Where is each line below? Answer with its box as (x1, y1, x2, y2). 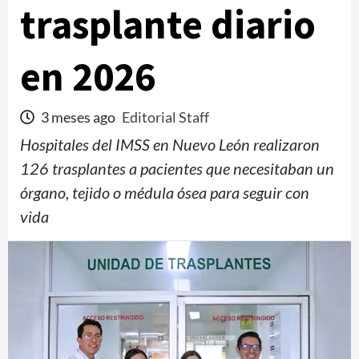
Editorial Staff (122, 108, 209, 126)
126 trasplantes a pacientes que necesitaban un (20, 159, 334, 178)
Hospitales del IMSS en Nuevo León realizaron (20, 135, 320, 154)
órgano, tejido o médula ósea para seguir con (20, 183, 309, 202)
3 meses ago (38, 108, 118, 126)
